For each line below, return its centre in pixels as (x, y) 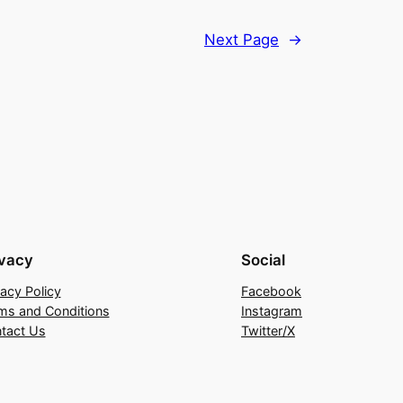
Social (263, 260)
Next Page (242, 39)
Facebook (271, 291)
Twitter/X (268, 330)
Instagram (272, 310)
